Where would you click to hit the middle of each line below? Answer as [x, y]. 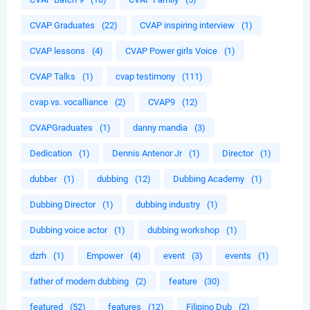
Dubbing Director [63, 205]
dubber [43, 179]
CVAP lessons [57, 51]
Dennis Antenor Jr [147, 154]
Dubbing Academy [209, 179]
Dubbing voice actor [69, 230]
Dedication [51, 154]
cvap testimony [145, 77]
